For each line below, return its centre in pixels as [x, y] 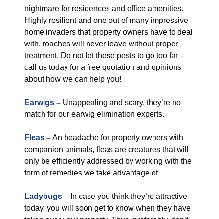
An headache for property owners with [117, 138]
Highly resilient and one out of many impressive [106, 20]
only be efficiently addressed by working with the [108, 161]
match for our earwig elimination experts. [94, 114]
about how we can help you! [73, 79]
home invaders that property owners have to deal [109, 32]
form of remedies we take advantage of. [92, 173]
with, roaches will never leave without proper [101, 44]
